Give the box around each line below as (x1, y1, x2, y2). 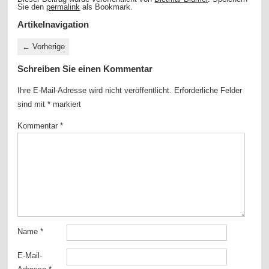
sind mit (17, 99, 48, 109)
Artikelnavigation (17, 19, 89, 30)
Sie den (17, 2, 47, 12)
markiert (50, 99, 82, 109)
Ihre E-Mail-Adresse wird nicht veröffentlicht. (17, 85, 172, 95)
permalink (46, 2, 80, 12)
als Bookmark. (80, 2, 133, 12)
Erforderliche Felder (174, 85, 243, 95)
